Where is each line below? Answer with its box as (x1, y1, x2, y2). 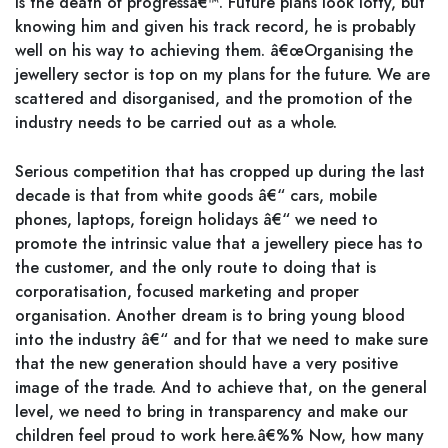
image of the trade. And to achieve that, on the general (15, 376, 427, 399)
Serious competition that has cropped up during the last (15, 160, 425, 183)
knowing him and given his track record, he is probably (15, 15, 416, 38)
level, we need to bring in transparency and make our (15, 400, 408, 423)
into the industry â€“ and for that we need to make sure (15, 328, 428, 351)
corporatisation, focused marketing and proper (15, 280, 359, 303)
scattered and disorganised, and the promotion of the (15, 87, 412, 110)
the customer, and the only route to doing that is (15, 256, 376, 279)
